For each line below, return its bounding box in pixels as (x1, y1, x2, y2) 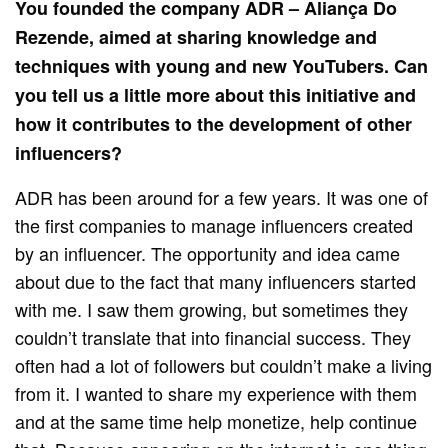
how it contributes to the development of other (15, 110, 413, 137)
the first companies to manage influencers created (15, 211, 414, 238)
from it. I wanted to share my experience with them (15, 379, 418, 406)
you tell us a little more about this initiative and (15, 81, 417, 108)
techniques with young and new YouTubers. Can (15, 52, 429, 79)
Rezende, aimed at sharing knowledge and (15, 23, 378, 50)
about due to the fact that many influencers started (15, 267, 417, 294)
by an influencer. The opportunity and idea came (15, 239, 401, 266)
